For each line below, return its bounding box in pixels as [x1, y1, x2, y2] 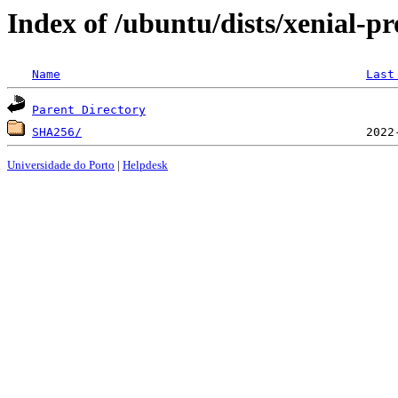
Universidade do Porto [7, 157, 115, 171]
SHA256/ [32, 125, 82, 139]
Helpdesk [123, 157, 168, 171]
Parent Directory [32, 103, 146, 117]
